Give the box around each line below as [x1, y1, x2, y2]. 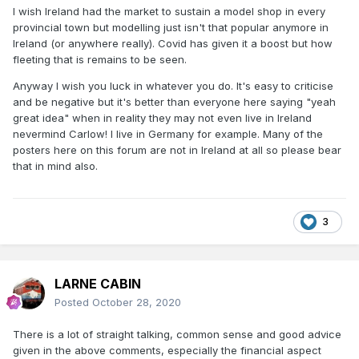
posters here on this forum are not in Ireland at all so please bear [13, 143, 341, 157]
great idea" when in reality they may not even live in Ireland [13, 111, 312, 125]
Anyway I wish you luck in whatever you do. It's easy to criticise [13, 79, 333, 93]
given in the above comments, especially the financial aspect [13, 344, 321, 357]
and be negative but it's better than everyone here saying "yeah [13, 95, 336, 109]
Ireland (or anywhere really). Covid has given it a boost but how [13, 37, 333, 50]
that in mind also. [13, 159, 98, 173]
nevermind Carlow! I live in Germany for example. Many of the [13, 127, 323, 141]
